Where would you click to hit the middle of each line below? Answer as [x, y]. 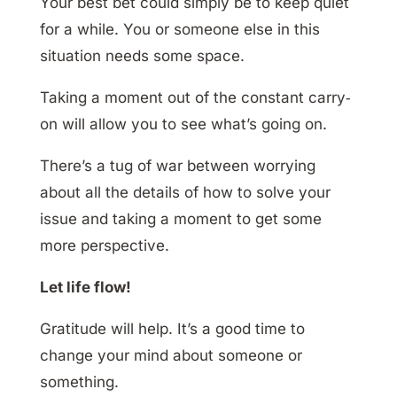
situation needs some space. [142, 56]
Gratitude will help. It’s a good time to [172, 329]
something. [79, 382]
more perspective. [104, 246]
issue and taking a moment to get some [180, 219]
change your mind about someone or [171, 356]
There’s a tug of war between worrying [177, 166]
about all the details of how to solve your [185, 193]
